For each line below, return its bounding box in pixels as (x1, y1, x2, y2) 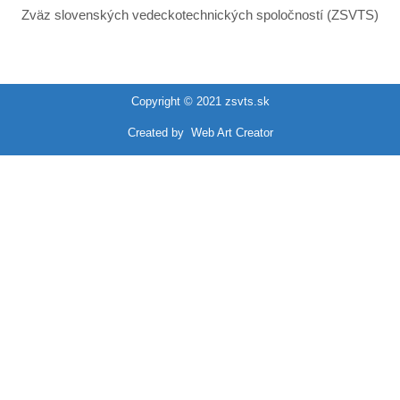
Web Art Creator (190, 126, 273, 139)
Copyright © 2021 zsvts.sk (130, 95, 270, 108)
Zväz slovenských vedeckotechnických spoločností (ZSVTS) (21, 7, 379, 22)
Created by (127, 126, 191, 139)
